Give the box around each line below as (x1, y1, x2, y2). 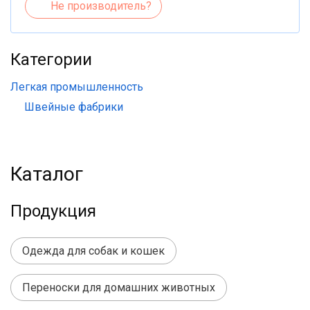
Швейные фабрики (24, 100, 123, 113)
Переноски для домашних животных (22, 281, 215, 294)
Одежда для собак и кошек (22, 244, 165, 257)
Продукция (10, 201, 96, 221)
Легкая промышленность (10, 80, 143, 93)
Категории (10, 50, 92, 69)
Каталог (10, 163, 83, 185)
